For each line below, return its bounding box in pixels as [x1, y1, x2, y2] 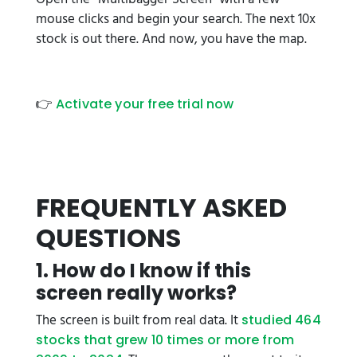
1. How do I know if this [36, 257, 251, 284]
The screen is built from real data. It [36, 310, 241, 331]
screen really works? [36, 280, 237, 306]
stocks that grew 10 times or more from [36, 331, 295, 349]
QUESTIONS [36, 220, 181, 256]
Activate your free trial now [56, 95, 234, 113]
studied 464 [241, 311, 321, 329]
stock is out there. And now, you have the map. [36, 29, 307, 50]
